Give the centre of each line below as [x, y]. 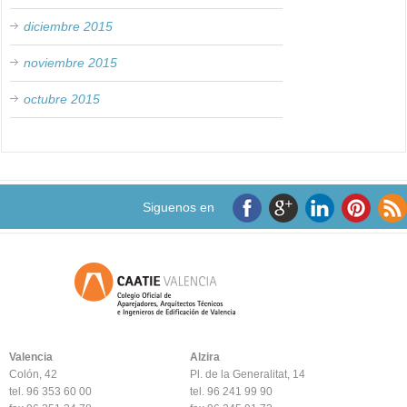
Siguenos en [179, 207]
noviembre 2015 [71, 62]
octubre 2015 [62, 99]
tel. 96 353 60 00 [50, 391]
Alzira [205, 357]
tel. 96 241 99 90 [231, 391]
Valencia [31, 357]
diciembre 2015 [69, 26]
